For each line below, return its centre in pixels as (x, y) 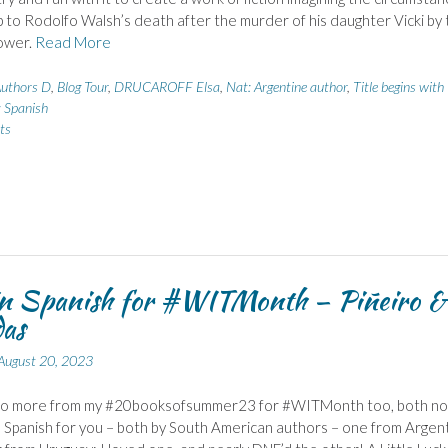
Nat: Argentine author (286, 86)
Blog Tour (82, 86)
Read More (72, 42)
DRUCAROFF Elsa (166, 86)
